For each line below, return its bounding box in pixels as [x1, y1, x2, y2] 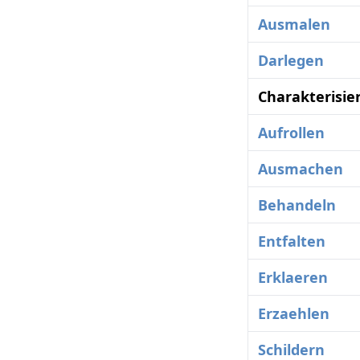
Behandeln [258, 195, 336, 215]
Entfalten [258, 231, 325, 252]
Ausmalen [258, 14, 330, 35]
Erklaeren [258, 268, 328, 288]
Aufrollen [258, 123, 325, 143]
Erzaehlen [258, 304, 329, 324]
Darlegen [258, 51, 324, 71]
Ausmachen [258, 159, 343, 179]
